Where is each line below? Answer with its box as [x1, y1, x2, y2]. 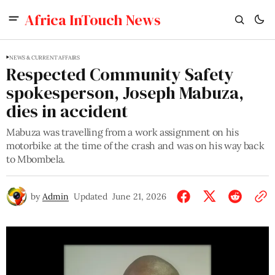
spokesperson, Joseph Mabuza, [6, 81, 244, 104]
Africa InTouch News [25, 9, 161, 30]
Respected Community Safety [6, 63, 234, 86]
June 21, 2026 [112, 191, 166, 202]
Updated [74, 191, 107, 202]
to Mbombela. [6, 153, 66, 165]
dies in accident [6, 99, 128, 123]
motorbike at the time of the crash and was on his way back [6, 139, 265, 152]
